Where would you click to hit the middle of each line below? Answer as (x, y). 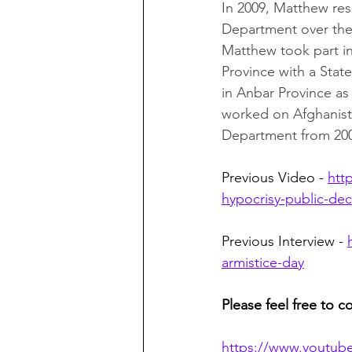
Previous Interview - (284, 242)
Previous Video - (275, 178)
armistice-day (263, 263)
